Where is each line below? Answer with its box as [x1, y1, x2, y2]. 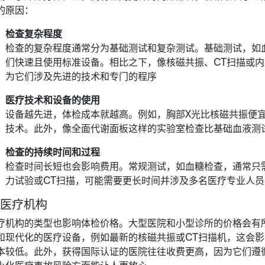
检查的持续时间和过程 [5, 144, 100, 158]
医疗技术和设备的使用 [5, 92, 100, 106]
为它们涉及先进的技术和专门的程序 [5, 68, 157, 82]
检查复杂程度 [5, 25, 62, 40]
